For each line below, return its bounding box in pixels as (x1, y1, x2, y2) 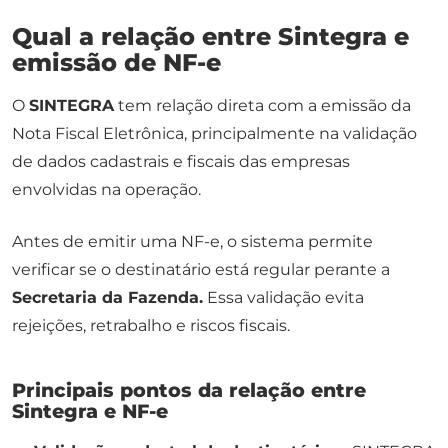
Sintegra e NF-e (12, 399, 168, 424)
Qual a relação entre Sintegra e (12, 22, 409, 52)
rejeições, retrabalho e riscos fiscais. (12, 316, 290, 336)
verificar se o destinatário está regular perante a (12, 260, 390, 280)
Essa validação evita (203, 288, 364, 308)
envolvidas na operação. (12, 180, 201, 200)
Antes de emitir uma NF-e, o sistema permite (12, 232, 373, 252)
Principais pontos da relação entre (12, 378, 366, 403)
